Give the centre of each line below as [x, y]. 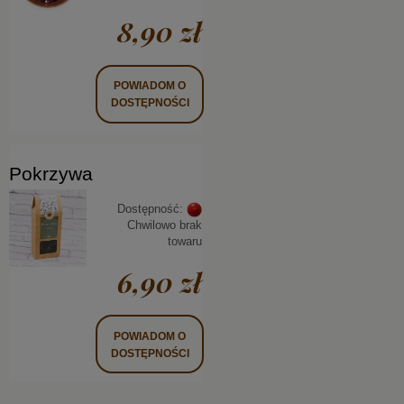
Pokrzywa [51, 174]
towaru [185, 242]
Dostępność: [150, 209]
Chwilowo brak [165, 225]
